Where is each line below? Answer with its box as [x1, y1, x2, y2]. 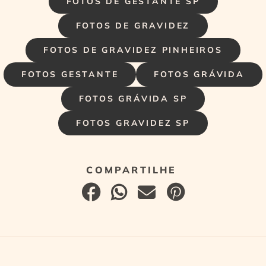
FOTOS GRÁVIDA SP [78, 93, 188, 104]
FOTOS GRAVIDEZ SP [76, 117, 190, 128]
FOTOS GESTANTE [21, 68, 119, 80]
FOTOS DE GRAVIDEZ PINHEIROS [43, 44, 223, 55]
